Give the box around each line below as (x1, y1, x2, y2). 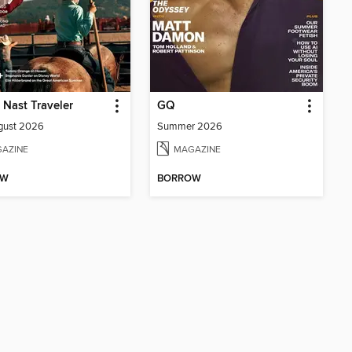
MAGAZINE (174, 144, 221, 156)
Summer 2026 (157, 120, 222, 134)
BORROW (157, 172, 201, 186)
